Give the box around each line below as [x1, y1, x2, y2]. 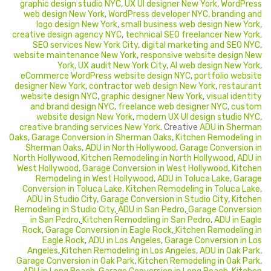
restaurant [219, 80, 262, 91]
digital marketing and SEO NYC [142, 39, 260, 50]
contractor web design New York [89, 80, 215, 91]
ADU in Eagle [214, 214, 262, 225]
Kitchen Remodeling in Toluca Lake [126, 183, 260, 194]
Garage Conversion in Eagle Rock [45, 224, 172, 235]
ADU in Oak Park [200, 245, 260, 256]
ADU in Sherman [200, 122, 262, 132]
